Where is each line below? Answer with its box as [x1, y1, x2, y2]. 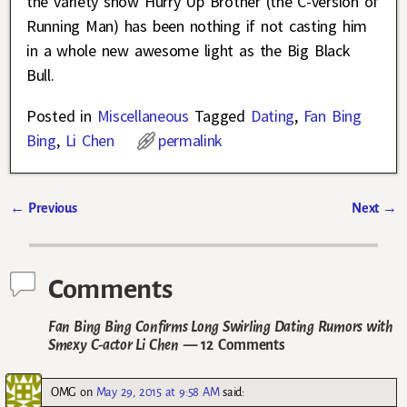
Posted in [26, 104, 92, 126]
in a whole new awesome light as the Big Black [26, 39, 351, 61]
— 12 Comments [178, 337, 285, 353]
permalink [157, 129, 223, 151]
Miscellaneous [96, 104, 189, 126]
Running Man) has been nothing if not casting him [26, 15, 367, 36]
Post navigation [10, 216, 144, 239]
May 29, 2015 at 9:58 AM [95, 385, 220, 400]
